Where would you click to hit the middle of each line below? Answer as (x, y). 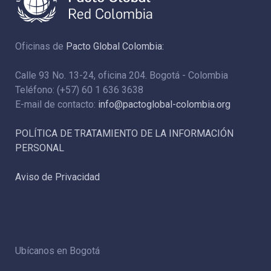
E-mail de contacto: (57, 105)
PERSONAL (40, 148)
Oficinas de (41, 47)
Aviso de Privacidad (57, 177)
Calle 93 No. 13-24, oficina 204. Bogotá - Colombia (122, 76)
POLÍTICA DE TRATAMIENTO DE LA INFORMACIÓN (124, 134)
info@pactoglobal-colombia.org (164, 105)
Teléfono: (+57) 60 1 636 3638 (79, 90)
